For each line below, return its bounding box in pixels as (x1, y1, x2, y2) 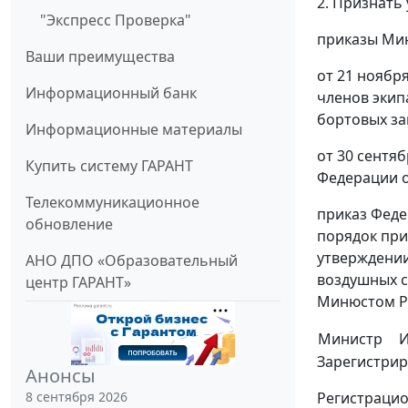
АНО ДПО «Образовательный (25, 250, 238, 271)
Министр (318, 328, 382, 349)
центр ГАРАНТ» (25, 272, 131, 293)
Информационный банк (25, 83, 197, 104)
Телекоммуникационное (25, 192, 199, 213)
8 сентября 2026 (25, 388, 127, 406)
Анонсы (25, 363, 96, 389)
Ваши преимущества (25, 46, 175, 67)
